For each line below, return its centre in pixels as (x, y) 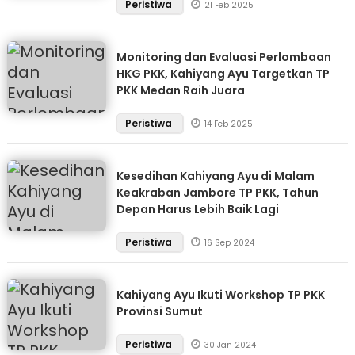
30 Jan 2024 (230, 345)
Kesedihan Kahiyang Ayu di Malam (215, 176)
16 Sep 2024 (229, 243)
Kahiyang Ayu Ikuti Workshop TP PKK (220, 295)
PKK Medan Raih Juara (180, 90)
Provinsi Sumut (159, 311)
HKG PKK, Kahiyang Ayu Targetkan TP (223, 74)
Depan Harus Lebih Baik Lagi (197, 209)
